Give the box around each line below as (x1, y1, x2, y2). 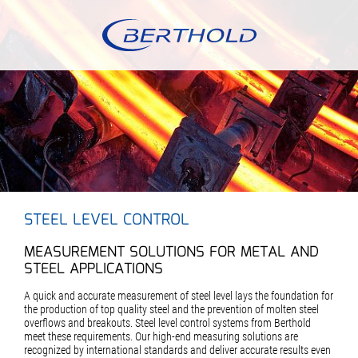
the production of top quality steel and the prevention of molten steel (24, 303, 319, 316)
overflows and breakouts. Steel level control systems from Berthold (24, 316, 311, 329)
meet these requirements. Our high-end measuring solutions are (24, 330, 298, 343)
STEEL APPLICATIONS (24, 258, 163, 280)
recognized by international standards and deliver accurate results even (24, 344, 331, 356)
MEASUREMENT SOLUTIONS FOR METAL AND (24, 241, 319, 264)
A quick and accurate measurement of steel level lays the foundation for (24, 289, 333, 302)
